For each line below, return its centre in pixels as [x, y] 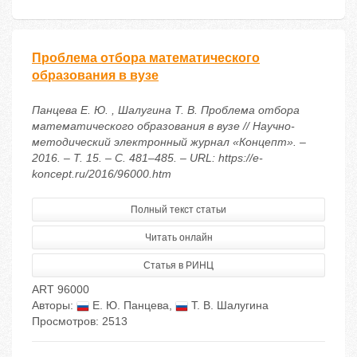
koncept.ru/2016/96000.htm [102, 174]
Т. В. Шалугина [228, 306]
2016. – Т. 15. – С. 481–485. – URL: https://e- [147, 158]
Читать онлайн [178, 238]
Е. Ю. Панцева [129, 306]
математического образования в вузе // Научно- [163, 126]
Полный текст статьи [178, 210]
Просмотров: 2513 [80, 322]
